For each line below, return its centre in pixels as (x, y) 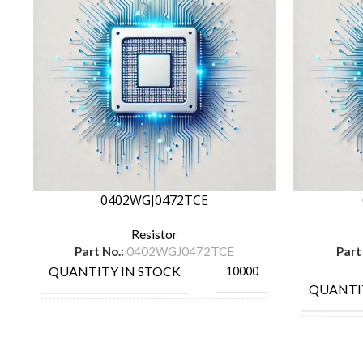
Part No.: (100, 251)
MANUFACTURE (98, 323)
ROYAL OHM (225, 324)
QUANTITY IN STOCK (115, 271)
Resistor (154, 233)
